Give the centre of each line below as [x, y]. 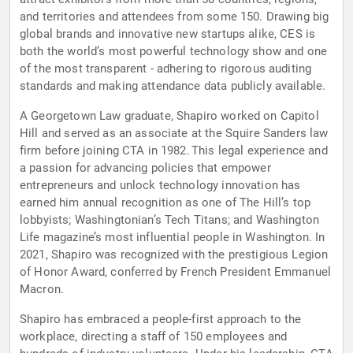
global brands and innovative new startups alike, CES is [168, 34]
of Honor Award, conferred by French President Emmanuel [176, 272]
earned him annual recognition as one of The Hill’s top [165, 203]
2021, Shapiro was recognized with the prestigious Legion [174, 255]
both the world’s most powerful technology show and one [174, 52]
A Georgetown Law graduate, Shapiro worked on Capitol [169, 116]
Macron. [42, 290]
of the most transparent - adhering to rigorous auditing [166, 69]
